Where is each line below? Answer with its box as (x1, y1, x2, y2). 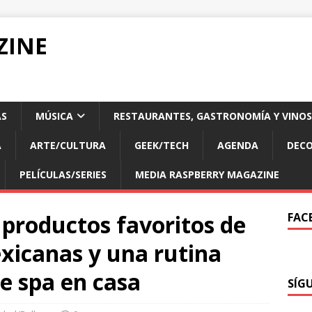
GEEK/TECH (134, 139, 189, 152)
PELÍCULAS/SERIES (19, 168, 107, 181)
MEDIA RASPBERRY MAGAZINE (135, 168, 279, 181)
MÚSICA (36, 109, 73, 123)
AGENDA (217, 139, 258, 152)
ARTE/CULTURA (30, 139, 106, 152)
